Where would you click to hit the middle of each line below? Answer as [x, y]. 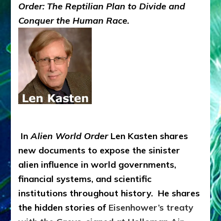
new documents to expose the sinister [99, 150]
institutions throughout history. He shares [109, 193]
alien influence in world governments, [97, 164]
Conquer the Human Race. [74, 20]
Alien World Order [70, 136]
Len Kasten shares [148, 136]
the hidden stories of [64, 207]
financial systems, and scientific [85, 179]
